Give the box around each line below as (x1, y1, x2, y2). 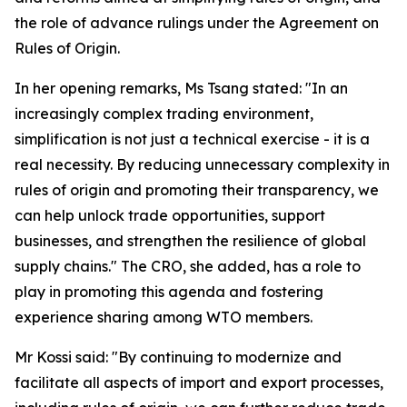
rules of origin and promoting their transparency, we (15, 181, 379, 199)
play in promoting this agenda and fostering (15, 283, 323, 301)
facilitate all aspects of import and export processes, (15, 373, 383, 392)
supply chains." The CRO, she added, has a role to (15, 257, 361, 275)
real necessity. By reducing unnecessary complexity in (15, 155, 390, 174)
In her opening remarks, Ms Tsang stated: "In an (15, 79, 348, 97)
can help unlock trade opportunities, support (15, 206, 325, 224)
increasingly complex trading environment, (15, 104, 313, 123)
